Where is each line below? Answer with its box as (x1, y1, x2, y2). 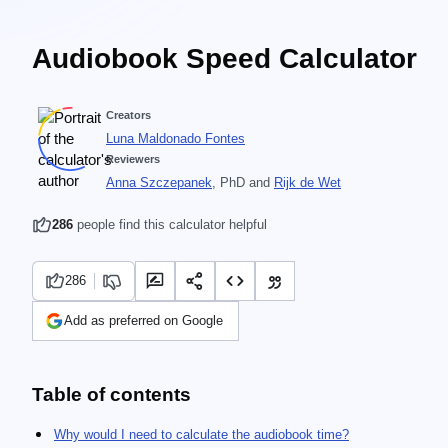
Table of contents (32, 384, 191, 405)
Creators (106, 109, 151, 121)
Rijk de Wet (274, 175, 341, 190)
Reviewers (106, 153, 160, 165)
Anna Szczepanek (106, 175, 212, 190)
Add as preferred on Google (64, 313, 223, 328)
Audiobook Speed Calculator (32, 43, 417, 74)
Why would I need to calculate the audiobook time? (54, 427, 349, 442)
